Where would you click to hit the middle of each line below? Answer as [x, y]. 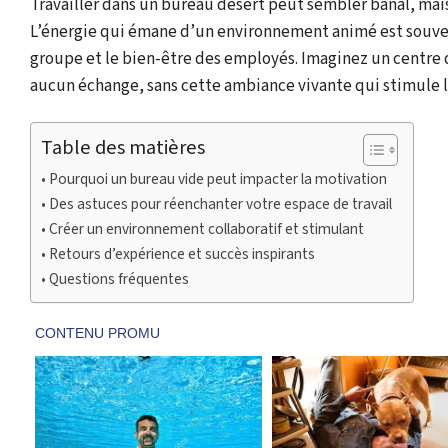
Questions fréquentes [119, 279]
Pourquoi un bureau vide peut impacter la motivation [218, 179]
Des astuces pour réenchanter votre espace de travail [221, 204]
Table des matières [123, 148]
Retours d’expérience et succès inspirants [182, 254]
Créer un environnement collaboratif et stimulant [207, 229]
